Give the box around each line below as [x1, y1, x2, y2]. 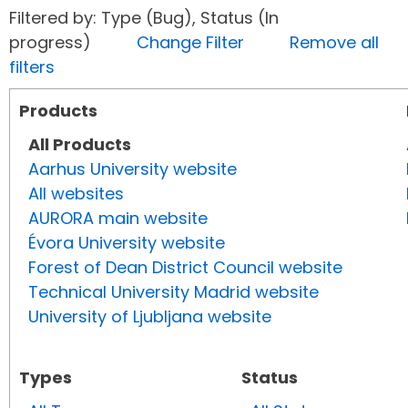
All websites [28, 182, 124, 206]
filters [9, 56, 55, 79]
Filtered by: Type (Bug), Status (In [9, 6, 279, 30]
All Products [28, 133, 131, 157]
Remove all [290, 31, 379, 55]
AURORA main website [28, 207, 208, 230]
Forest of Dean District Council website [28, 256, 342, 280]
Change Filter [137, 31, 244, 55]
